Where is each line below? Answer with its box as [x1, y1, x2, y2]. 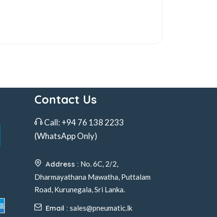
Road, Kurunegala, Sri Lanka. [34, 185, 125, 194]
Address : [46, 159, 80, 169]
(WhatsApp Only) [34, 131, 97, 141]
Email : [46, 203, 70, 213]
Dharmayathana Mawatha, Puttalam [34, 172, 151, 182]
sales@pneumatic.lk [70, 203, 132, 213]
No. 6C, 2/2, [80, 159, 118, 169]
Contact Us [34, 92, 97, 107]
